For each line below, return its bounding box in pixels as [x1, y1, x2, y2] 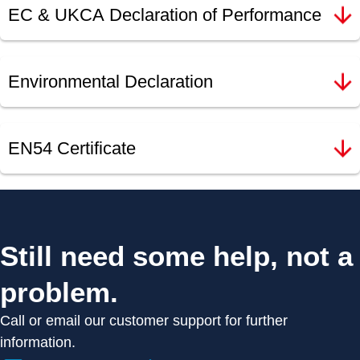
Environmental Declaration [8, 72, 213, 92]
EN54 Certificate [8, 138, 136, 159]
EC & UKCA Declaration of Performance [8, 5, 321, 26]
